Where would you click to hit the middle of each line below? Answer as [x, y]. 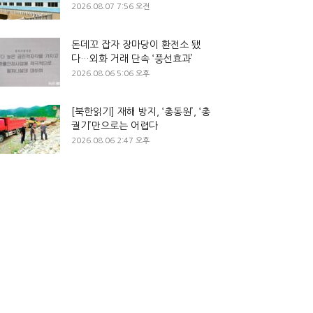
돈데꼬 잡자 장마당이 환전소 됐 [136, 45]
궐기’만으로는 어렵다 [115, 126]
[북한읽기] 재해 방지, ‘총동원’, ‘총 [141, 112]
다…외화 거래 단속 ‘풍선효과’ [132, 59]
